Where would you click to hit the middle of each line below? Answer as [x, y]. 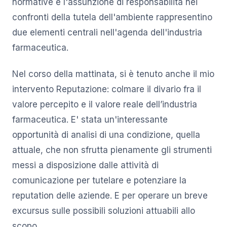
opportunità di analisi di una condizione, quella [106, 135]
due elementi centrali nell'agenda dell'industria [107, 33]
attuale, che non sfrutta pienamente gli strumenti [112, 150]
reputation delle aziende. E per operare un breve [110, 196]
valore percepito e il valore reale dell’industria [105, 105]
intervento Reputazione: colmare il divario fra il [107, 89]
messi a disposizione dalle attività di [85, 165]
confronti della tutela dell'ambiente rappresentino [112, 17]
